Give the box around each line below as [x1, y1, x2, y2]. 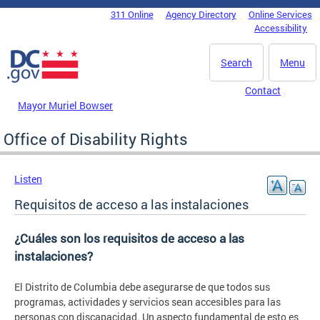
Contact [245, 84, 281, 97]
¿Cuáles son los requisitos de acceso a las [14, 229, 244, 246]
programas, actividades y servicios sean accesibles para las [14, 294, 281, 309]
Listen [14, 171, 42, 186]
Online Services [248, 8, 312, 21]
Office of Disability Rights [4, 128, 188, 149]
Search [221, 56, 252, 69]
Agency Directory [165, 8, 236, 21]
